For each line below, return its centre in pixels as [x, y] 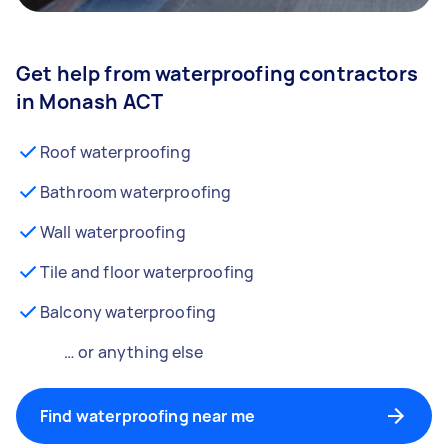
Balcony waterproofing [128, 312]
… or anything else [133, 352]
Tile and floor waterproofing [147, 272]
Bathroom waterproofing [136, 192]
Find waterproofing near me [147, 416]
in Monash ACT [89, 101]
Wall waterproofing [113, 232]
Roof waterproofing [115, 152]
